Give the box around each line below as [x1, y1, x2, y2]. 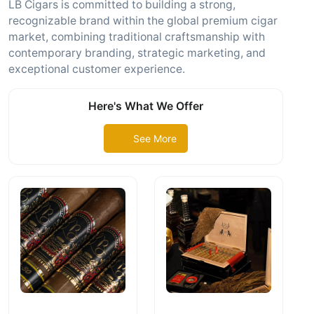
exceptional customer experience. [8, 62, 185, 76]
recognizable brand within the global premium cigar [8, 14, 278, 27]
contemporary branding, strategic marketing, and [8, 46, 266, 60]
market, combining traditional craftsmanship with [8, 30, 265, 43]
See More [132, 132, 177, 144]
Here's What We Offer [88, 100, 203, 113]
